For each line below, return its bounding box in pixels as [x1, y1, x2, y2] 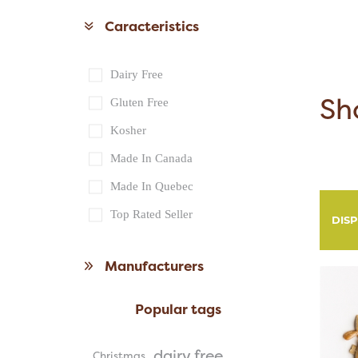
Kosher [109, 124, 146, 137]
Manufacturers [104, 257, 204, 276]
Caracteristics [104, 17, 199, 36]
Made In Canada [109, 152, 193, 165]
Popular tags [134, 300, 221, 319]
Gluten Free [109, 96, 169, 109]
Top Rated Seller [109, 208, 193, 221]
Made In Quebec [109, 180, 193, 193]
